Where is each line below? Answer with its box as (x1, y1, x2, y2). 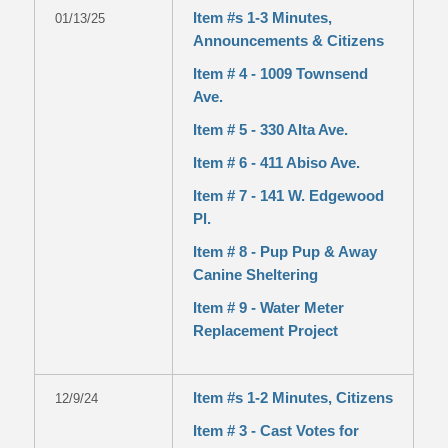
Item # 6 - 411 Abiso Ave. (192, 154, 360, 171)
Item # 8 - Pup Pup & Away (192, 243, 377, 260)
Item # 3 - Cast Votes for (192, 422, 359, 439)
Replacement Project (192, 322, 338, 339)
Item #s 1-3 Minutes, (192, 9, 332, 26)
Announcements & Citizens (192, 32, 384, 49)
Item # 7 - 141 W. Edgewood (192, 187, 384, 204)
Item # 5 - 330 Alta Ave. (192, 121, 348, 138)
